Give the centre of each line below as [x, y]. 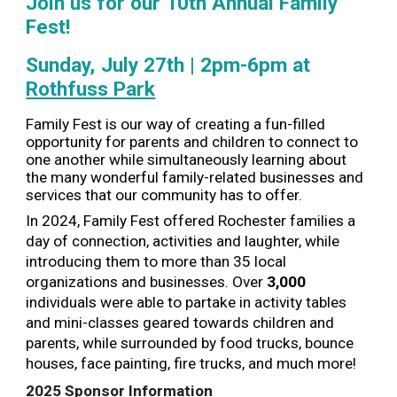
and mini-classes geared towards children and [180, 323]
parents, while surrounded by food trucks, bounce [190, 343]
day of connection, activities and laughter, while [183, 241]
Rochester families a [287, 221]
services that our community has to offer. [164, 195]
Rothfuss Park [91, 89]
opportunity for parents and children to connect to [192, 142]
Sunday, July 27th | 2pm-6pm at [168, 65]
